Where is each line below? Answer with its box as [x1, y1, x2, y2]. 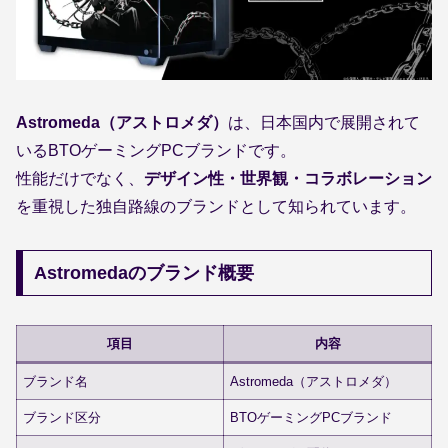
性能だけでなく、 [16, 170, 144, 188]
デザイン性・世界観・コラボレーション [144, 170, 432, 188]
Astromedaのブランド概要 [33, 262, 254, 283]
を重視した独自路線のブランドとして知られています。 [16, 198, 416, 216]
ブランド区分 [23, 409, 102, 425]
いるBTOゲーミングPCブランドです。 [16, 142, 296, 160]
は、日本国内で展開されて [228, 114, 420, 132]
